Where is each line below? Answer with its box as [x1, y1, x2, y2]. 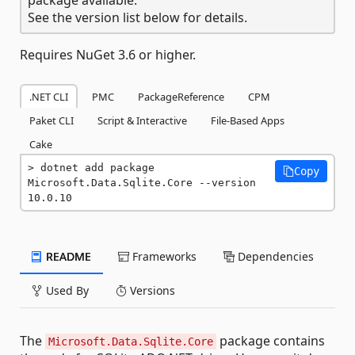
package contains [216, 331, 325, 349]
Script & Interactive [97, 113, 187, 128]
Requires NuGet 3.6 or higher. [20, 45, 196, 63]
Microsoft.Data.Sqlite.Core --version [28, 176, 256, 189]
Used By [43, 282, 89, 298]
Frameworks [129, 248, 197, 264]
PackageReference [138, 89, 224, 104]
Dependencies [235, 248, 314, 264]
